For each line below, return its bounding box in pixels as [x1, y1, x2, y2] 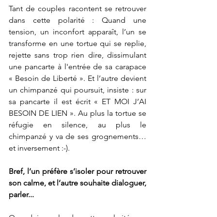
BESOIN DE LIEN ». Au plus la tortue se [9, 108, 146, 118]
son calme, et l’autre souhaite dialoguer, [9, 178, 146, 187]
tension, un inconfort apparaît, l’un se [9, 27, 146, 36]
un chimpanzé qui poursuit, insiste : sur [9, 85, 146, 94]
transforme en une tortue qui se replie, [9, 39, 146, 48]
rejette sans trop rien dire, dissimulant [9, 50, 146, 60]
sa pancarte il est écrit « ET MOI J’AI [9, 97, 146, 106]
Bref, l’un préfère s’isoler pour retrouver [9, 167, 146, 176]
